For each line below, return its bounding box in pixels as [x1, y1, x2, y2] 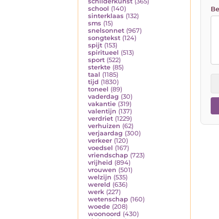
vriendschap [88, 152, 128, 159]
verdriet [88, 115, 113, 123]
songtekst [88, 34, 120, 42]
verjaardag [88, 130, 123, 137]
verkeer [88, 137, 112, 145]
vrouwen [88, 166, 116, 174]
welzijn [88, 174, 111, 181]
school [88, 5, 109, 13]
